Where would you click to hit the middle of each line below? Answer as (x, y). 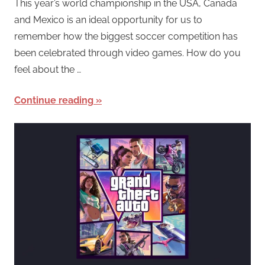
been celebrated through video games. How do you (127, 53)
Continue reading (54, 101)
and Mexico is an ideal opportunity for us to (108, 20)
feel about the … (48, 70)
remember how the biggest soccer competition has (126, 37)
